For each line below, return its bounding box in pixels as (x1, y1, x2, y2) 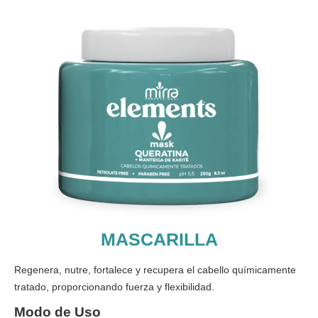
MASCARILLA (100, 229, 218, 249)
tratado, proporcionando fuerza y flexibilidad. (14, 280, 214, 292)
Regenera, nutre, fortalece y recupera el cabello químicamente (14, 263, 296, 275)
